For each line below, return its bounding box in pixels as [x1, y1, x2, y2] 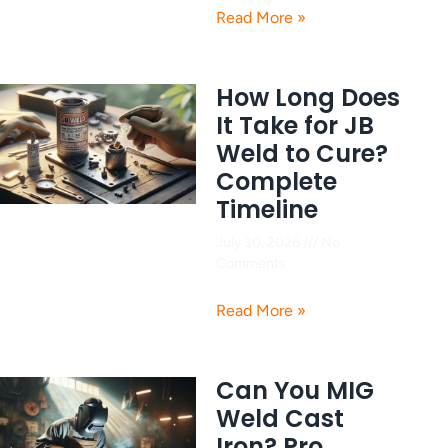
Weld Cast [216, 402, 344, 436]
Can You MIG [216, 374, 374, 408]
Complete [216, 164, 337, 198]
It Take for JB [216, 108, 374, 142]
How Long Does [216, 80, 400, 114]
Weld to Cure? [216, 136, 388, 170]
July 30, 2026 [216, 233, 303, 251]
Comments [216, 254, 286, 272]
